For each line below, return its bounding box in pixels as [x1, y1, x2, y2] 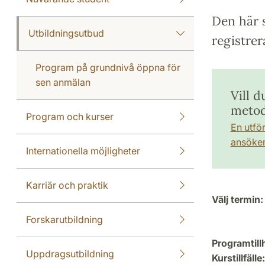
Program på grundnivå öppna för [35, 62, 180, 73]
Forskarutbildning [26, 214, 103, 225]
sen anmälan [35, 76, 91, 88]
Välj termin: [211, 193, 263, 205]
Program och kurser [26, 111, 114, 122]
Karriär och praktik [26, 179, 108, 191]
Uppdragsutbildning [26, 248, 114, 260]
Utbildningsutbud [28, 27, 104, 39]
